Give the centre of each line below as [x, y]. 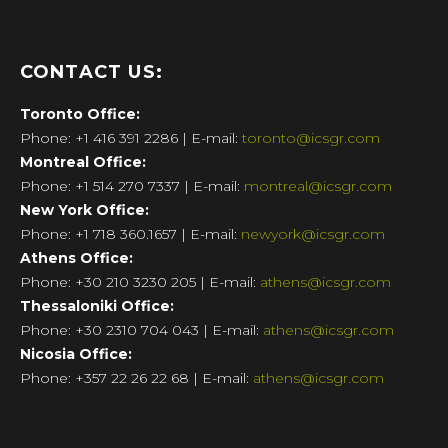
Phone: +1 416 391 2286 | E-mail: [130, 138]
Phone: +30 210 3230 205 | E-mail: [139, 282]
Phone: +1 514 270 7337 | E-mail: [131, 186]
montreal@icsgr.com [317, 186]
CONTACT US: [91, 72]
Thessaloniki [68, 306]
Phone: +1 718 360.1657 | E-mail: [130, 234]
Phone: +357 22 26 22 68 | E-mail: [136, 378]
